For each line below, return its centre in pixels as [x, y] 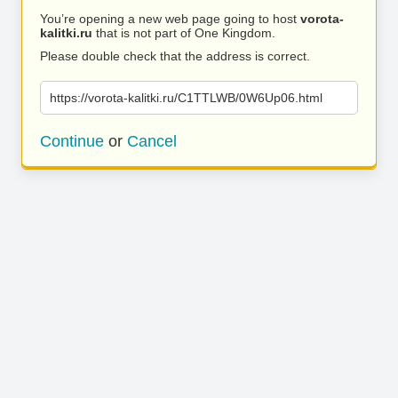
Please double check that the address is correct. [175, 56]
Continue [72, 141]
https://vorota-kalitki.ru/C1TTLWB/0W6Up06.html [186, 98]
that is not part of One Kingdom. [184, 33]
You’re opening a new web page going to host [170, 19]
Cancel [152, 141]
